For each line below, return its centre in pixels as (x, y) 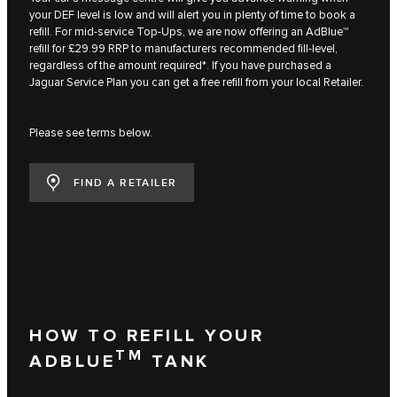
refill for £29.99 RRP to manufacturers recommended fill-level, (183, 48)
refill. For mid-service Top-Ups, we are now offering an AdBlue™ (189, 31)
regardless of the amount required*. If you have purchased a (180, 65)
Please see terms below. (91, 132)
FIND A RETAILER (125, 183)
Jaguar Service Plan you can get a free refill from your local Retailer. (196, 82)
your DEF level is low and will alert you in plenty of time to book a (192, 15)
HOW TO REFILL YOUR (147, 336)
